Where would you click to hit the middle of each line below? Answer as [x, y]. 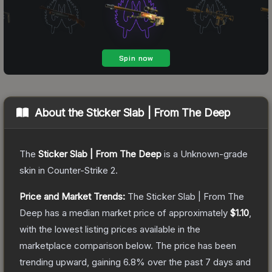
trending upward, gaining [71, 262]
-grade [233, 154]
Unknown [200, 154]
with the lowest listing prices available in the [110, 229]
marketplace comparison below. [86, 245]
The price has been [196, 245]
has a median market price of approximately [136, 212]
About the [60, 112]
